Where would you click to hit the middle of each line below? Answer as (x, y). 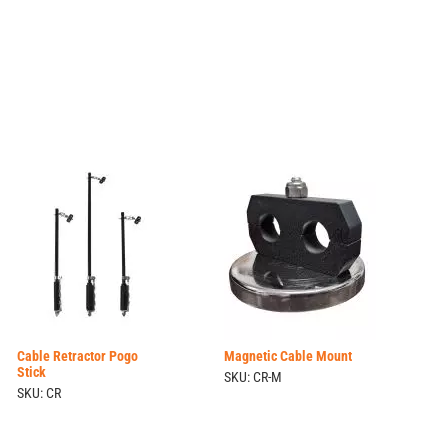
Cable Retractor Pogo (78, 356)
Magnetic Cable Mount (287, 356)
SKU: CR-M (252, 377)
